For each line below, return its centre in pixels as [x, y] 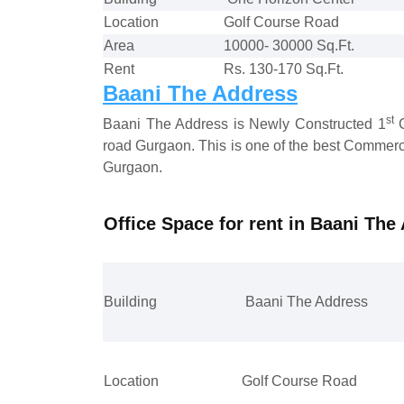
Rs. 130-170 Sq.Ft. [284, 69]
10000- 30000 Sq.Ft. [289, 45]
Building [130, 301]
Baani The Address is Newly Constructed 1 [244, 124]
